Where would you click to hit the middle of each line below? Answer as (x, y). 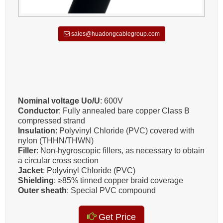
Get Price (116, 217)
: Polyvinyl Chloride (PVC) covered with (125, 130)
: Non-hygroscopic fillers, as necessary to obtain (120, 150)
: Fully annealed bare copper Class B (124, 111)
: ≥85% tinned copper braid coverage (118, 180)
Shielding (36, 180)
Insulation (37, 130)
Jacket (30, 170)
